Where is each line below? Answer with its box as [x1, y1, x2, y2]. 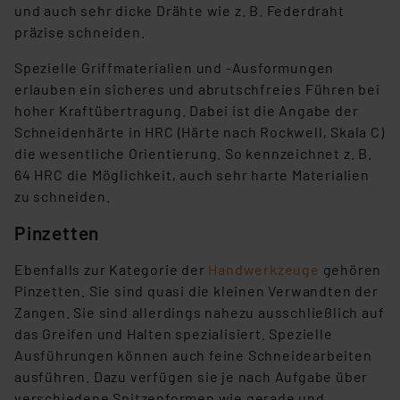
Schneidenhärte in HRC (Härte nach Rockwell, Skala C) [14, 123, 385, 141]
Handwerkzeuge [208, 261, 320, 279]
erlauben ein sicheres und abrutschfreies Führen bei [14, 80, 380, 98]
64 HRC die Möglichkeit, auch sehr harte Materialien [14, 166, 370, 184]
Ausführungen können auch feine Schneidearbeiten [14, 346, 372, 364]
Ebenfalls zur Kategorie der [14, 261, 209, 279]
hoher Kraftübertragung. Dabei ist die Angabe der [14, 102, 359, 120]
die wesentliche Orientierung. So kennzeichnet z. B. [14, 145, 372, 162]
